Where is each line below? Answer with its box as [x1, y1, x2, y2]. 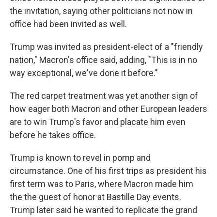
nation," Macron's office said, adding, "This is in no [10, 55, 197, 65]
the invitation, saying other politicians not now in [10, 6, 193, 16]
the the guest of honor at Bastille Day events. [10, 192, 181, 202]
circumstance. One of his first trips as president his [10, 166, 207, 176]
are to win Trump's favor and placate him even [10, 117, 186, 127]
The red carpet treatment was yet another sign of [10, 91, 198, 101]
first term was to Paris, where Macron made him [10, 179, 193, 189]
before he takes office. [10, 130, 96, 140]
